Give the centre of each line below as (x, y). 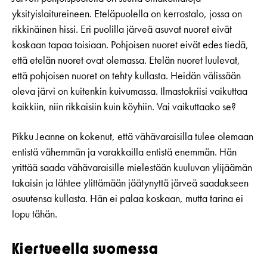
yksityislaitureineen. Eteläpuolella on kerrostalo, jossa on (127, 14)
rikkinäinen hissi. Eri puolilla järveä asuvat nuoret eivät (122, 30)
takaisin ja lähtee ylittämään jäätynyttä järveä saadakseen (130, 183)
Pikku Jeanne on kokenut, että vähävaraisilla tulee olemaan (133, 137)
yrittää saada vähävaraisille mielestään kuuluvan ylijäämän (132, 168)
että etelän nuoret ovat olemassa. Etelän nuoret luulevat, (126, 60)
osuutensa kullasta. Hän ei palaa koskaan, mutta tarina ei (128, 199)
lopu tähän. (35, 214)
